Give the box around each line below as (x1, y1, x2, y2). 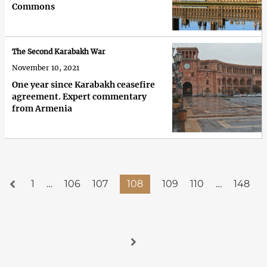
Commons (12, 1, 55, 13)
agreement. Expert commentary (12, 91, 147, 103)
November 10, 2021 (12, 63, 79, 73)
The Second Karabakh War (12, 47, 105, 57)
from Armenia (12, 103, 72, 114)
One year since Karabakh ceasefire (12, 79, 155, 91)
